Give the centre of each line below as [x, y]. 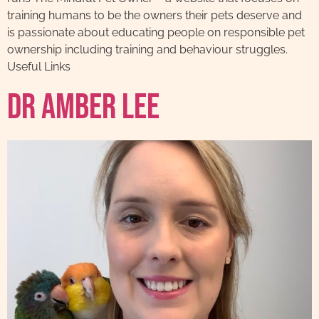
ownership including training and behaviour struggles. [147, 50]
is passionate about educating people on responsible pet [156, 33]
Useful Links [39, 67]
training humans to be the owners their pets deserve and [155, 16]
